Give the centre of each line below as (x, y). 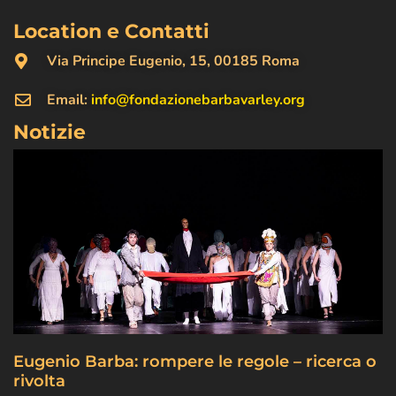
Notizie (49, 133)
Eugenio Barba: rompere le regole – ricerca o (195, 362)
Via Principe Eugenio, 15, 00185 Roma (173, 61)
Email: (69, 100)
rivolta (39, 381)
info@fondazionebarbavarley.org (198, 100)
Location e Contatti (111, 32)
